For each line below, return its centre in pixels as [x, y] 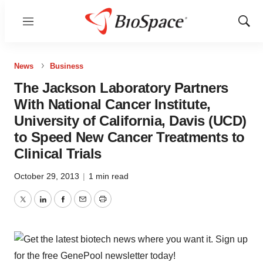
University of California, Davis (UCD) [130, 121]
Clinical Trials [58, 154]
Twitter [36, 206]
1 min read [109, 176]
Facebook [83, 206]
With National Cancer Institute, [112, 104]
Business [67, 66]
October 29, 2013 [48, 176]
